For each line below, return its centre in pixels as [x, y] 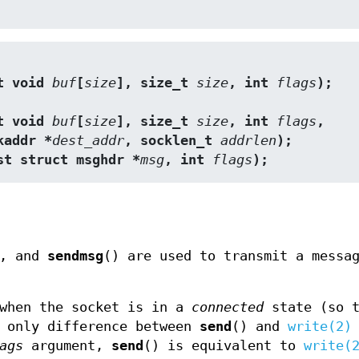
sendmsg [75, 256]
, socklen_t [172, 141]
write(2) [320, 327]
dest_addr [88, 141]
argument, [67, 346]
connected [228, 308]
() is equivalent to [224, 346]
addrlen [248, 141]
